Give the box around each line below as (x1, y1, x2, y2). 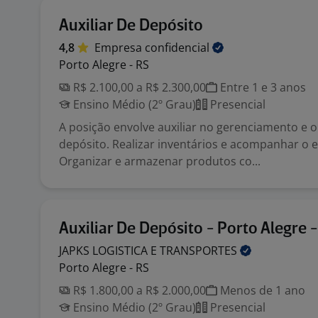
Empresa (94, 40, 145, 55)
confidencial (145, 40, 212, 55)
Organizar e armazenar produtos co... (59, 153, 261, 169)
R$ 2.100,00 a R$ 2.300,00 (70, 79, 206, 95)
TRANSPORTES (160, 243, 240, 258)
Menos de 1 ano (217, 283, 305, 298)
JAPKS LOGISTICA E (59, 243, 160, 258)
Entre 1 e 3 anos (217, 79, 306, 95)
